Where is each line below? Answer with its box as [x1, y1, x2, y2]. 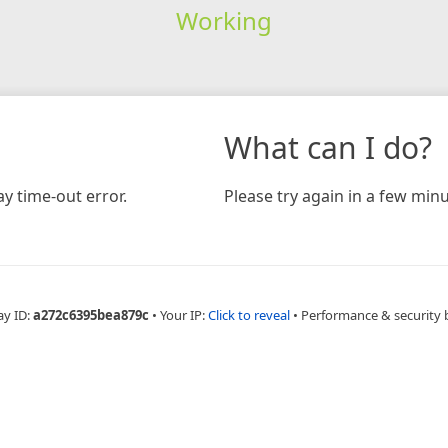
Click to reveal [208, 305, 290, 324]
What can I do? [224, 126, 432, 168]
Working [175, 3, 272, 37]
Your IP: [160, 305, 208, 324]
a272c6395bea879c [33, 305, 149, 324]
